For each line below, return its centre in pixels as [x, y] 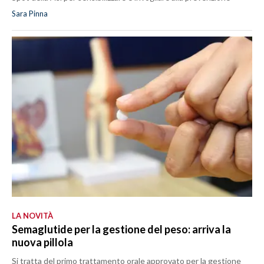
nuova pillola [42, 242]
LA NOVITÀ [32, 215]
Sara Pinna [30, 14]
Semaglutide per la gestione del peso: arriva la [121, 229]
